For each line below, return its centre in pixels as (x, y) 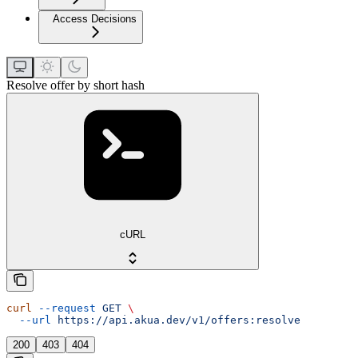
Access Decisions (95, 19)
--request (64, 308)
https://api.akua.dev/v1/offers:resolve (176, 320)
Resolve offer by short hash (76, 86)
